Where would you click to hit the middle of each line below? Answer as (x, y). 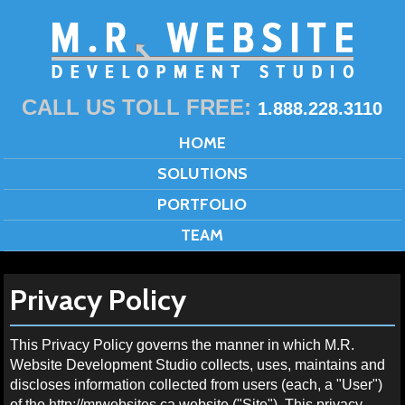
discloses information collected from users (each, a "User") (197, 384)
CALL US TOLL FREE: (140, 107)
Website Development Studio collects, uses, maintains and (198, 364)
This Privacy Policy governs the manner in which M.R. (183, 344)
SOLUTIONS (202, 174)
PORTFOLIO (202, 204)
